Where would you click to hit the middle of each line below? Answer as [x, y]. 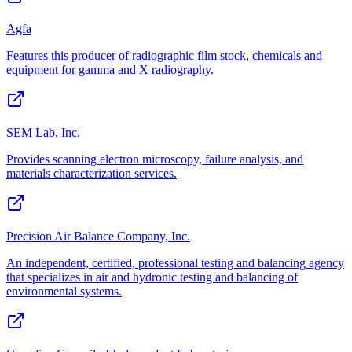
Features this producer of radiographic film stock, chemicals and [164, 55]
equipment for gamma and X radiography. [110, 69]
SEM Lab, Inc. [43, 132]
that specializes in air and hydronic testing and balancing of [152, 277]
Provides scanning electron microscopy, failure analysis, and [155, 159]
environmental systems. [64, 291]
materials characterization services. [92, 173]
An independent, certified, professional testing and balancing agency [175, 262]
